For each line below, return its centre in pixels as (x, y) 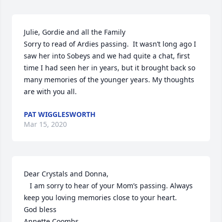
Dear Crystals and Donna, (66, 174)
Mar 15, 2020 (45, 124)
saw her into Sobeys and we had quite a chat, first (107, 56)
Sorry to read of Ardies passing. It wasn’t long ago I (110, 44)
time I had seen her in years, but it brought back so (110, 68)
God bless (40, 209)
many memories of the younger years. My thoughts (109, 80)
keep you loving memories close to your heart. (100, 197)
